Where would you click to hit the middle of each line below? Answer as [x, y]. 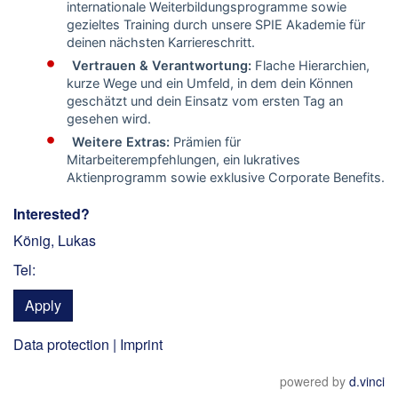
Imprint [141, 344]
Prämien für [207, 142]
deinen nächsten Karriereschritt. [161, 42]
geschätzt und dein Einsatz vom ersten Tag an [205, 101]
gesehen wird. [109, 119]
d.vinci [367, 381]
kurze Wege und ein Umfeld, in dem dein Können [210, 83]
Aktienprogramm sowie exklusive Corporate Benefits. [226, 177]
